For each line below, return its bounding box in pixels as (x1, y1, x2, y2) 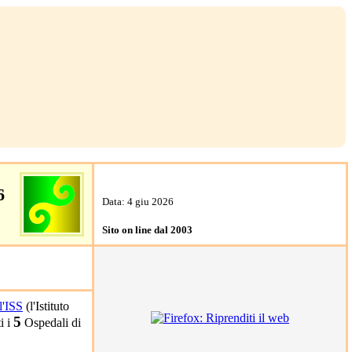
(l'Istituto (23, 299, 69, 313)
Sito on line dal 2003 (102, 224, 192, 236)
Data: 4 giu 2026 (102, 196, 174, 207)
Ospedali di (21, 316, 81, 329)
